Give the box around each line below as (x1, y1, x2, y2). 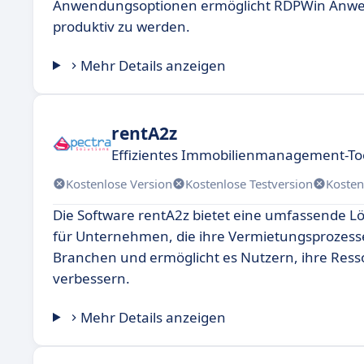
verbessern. (53, 269, 130, 288)
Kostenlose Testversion (185, 175, 313, 192)
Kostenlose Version (66, 175, 172, 192)
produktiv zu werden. (53, 17, 190, 36)
